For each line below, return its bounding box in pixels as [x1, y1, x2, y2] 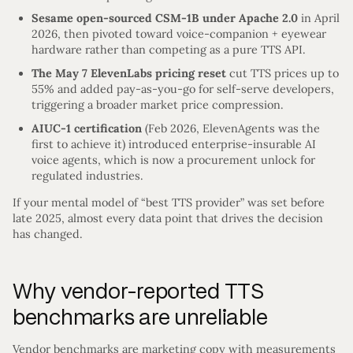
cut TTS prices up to [226, 66, 339, 81]
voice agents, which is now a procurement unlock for [32, 152, 315, 167]
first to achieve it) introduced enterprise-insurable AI [32, 136, 316, 151]
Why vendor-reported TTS [13, 277, 264, 304]
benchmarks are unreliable [13, 303, 268, 330]
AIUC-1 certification [32, 121, 142, 136]
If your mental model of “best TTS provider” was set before [13, 195, 325, 210]
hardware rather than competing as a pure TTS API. [32, 43, 306, 58]
